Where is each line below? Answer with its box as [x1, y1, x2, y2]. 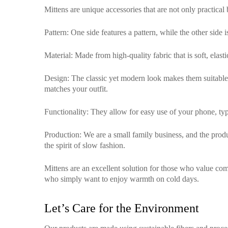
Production [44, 130, 79, 139]
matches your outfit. [44, 84, 108, 93]
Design [44, 74, 67, 82]
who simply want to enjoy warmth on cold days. [44, 175, 199, 183]
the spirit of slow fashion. [44, 141, 125, 150]
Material [44, 51, 71, 60]
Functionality [44, 107, 87, 116]
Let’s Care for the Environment [44, 202, 199, 215]
